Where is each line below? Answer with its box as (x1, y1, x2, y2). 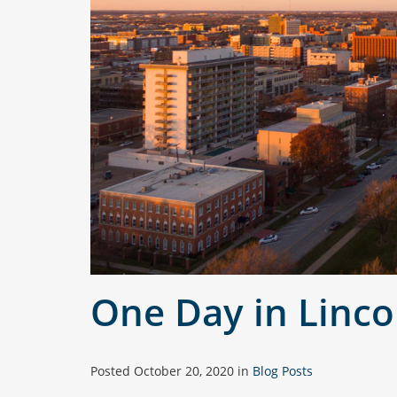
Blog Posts (253, 362, 313, 379)
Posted (90, 362, 134, 379)
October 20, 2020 (134, 362, 234, 379)
